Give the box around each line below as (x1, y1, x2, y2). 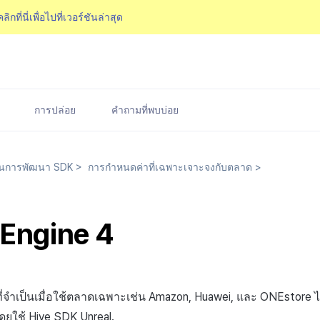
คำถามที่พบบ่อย (111, 104, 179, 116)
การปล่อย (34, 104, 76, 116)
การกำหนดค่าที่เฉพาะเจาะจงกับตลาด (82, 161, 255, 173)
